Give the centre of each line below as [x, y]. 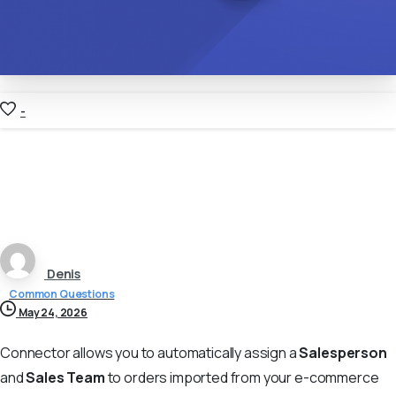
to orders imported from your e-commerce [242, 377]
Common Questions [62, 293]
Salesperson [343, 352]
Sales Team [65, 377]
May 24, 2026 [53, 312]
